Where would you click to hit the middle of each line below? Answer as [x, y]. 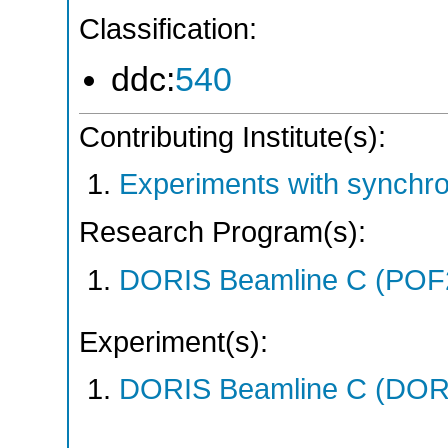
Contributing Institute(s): [232, 136]
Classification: [168, 29]
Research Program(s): [222, 232]
